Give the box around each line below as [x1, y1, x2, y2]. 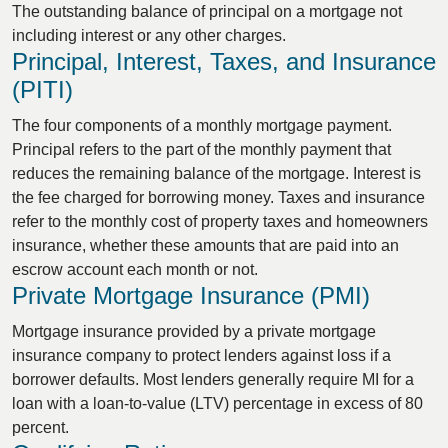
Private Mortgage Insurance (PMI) [12, 282, 370, 309]
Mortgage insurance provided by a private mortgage [12, 323, 376, 340]
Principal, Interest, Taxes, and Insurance [12, 48, 436, 75]
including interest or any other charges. [12, 27, 286, 44]
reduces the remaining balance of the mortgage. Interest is [12, 165, 421, 182]
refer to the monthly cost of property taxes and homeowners [12, 213, 428, 230]
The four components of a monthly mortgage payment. [12, 117, 392, 134]
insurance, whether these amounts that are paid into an [12, 237, 399, 254]
